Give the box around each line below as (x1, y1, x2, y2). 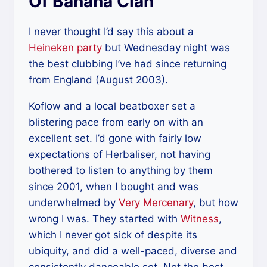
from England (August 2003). (29, 73, 168, 86)
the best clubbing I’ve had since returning (29, 57, 226, 70)
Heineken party (29, 41, 102, 54)
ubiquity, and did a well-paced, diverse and (29, 244, 237, 257)
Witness (181, 212, 219, 225)
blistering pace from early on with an (29, 116, 203, 128)
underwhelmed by (29, 196, 119, 209)
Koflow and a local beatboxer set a (29, 100, 195, 112)
